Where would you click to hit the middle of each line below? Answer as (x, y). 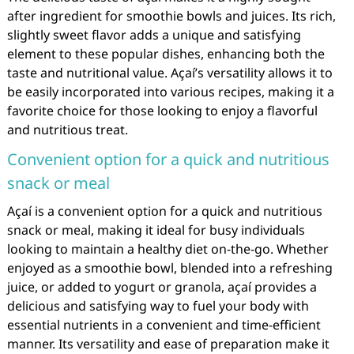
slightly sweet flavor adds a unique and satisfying (154, 35)
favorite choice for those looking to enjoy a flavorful (162, 111)
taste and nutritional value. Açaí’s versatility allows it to (169, 73)
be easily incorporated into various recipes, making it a (170, 92)
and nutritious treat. (67, 130)
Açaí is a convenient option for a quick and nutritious (164, 211)
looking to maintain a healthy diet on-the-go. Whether (168, 249)
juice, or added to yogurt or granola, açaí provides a (162, 287)
